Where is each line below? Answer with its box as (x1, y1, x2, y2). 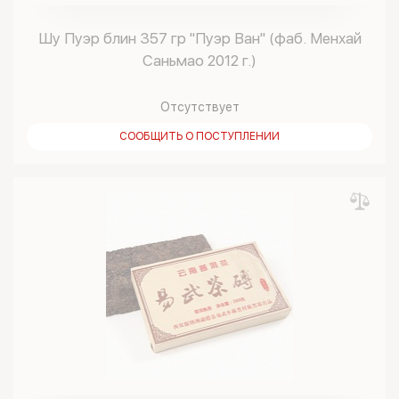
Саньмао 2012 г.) (142, 52, 256, 69)
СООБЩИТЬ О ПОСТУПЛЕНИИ (119, 130, 280, 142)
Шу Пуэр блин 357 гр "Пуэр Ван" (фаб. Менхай (37, 29, 362, 47)
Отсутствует (159, 100, 240, 114)
